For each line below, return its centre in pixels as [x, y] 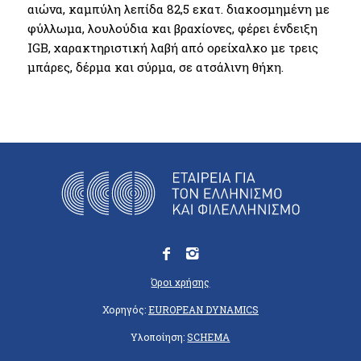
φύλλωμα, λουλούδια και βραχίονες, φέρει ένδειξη [172, 28]
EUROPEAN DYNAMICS [203, 309]
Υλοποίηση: [159, 336]
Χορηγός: [125, 309]
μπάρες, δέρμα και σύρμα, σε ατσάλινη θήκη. [155, 66]
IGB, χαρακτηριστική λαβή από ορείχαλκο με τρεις [172, 47]
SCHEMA [209, 336]
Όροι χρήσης [180, 282]
